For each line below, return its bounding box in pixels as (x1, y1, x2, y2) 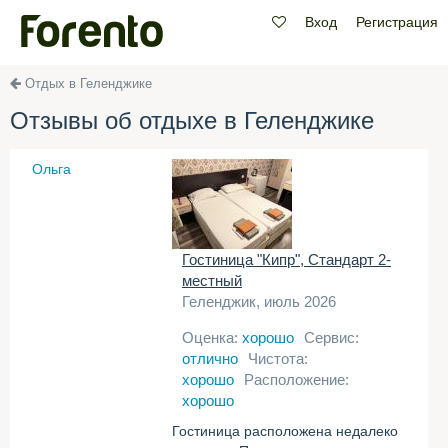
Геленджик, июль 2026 (182, 293, 336, 310)
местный (182, 272, 242, 289)
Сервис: (304, 329, 359, 346)
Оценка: (182, 329, 242, 346)
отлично (182, 350, 238, 367)
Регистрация (356, 14, 438, 30)
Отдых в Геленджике (25, 76, 152, 91)
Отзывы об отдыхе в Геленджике (10, 107, 374, 134)
